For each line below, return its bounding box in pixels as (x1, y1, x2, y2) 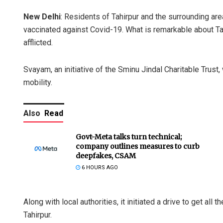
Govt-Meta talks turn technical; (76, 132, 182, 142)
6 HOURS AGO (80, 164, 118, 171)
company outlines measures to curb (76, 142, 200, 151)
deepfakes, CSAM (76, 151, 136, 161)
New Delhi (23, 12, 61, 22)
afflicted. (23, 38, 53, 48)
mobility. (23, 78, 52, 88)
